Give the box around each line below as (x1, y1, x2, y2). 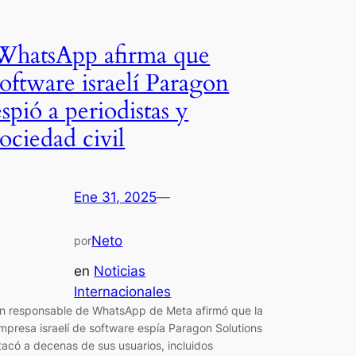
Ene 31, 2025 (74, 188, 157, 205)
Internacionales (74, 284, 172, 300)
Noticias (94, 263, 146, 280)
